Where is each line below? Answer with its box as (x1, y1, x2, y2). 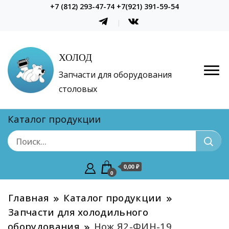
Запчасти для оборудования (59, 69, 172, 81)
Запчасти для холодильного (8, 205, 148, 219)
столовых (59, 83, 97, 95)
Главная (8, 191, 50, 204)
